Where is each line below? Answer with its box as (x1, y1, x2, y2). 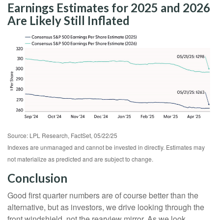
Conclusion (7, 170, 67, 185)
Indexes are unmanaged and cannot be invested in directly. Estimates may (7, 142, 205, 151)
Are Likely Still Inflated (7, 13, 130, 27)
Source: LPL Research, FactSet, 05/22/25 (7, 131, 117, 139)
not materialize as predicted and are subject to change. (7, 154, 153, 163)
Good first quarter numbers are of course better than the (7, 189, 198, 201)
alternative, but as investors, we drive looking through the (7, 201, 204, 213)
